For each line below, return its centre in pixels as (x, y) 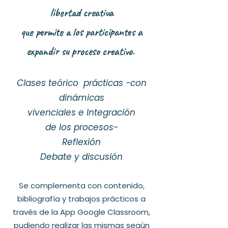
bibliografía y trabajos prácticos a (81, 199)
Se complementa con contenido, (81, 186)
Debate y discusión (81, 157)
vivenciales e (57, 112)
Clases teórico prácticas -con (81, 83)
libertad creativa (81, 13)
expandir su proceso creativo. (81, 51)
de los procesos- (81, 127)
